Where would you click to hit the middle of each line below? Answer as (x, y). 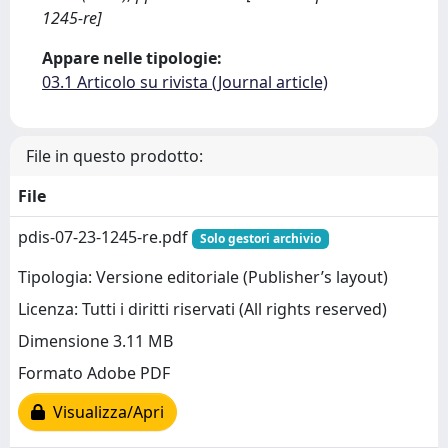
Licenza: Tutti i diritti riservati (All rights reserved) (202, 309)
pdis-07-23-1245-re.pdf (105, 236)
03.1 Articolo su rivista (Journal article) (185, 81)
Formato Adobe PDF (94, 373)
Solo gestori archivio (260, 238)
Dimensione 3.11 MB (95, 341)
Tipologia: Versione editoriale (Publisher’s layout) (203, 277)
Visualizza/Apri (104, 412)
